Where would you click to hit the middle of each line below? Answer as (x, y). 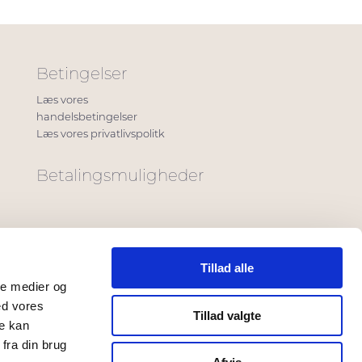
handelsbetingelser (87, 117)
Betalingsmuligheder (120, 175)
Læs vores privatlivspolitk (101, 134)
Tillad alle (227, 268)
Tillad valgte (227, 315)
